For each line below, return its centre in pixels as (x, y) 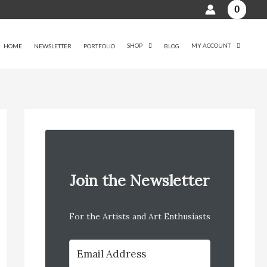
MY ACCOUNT (211, 45)
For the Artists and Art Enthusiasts (139, 216)
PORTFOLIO (99, 46)
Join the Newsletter (140, 180)
